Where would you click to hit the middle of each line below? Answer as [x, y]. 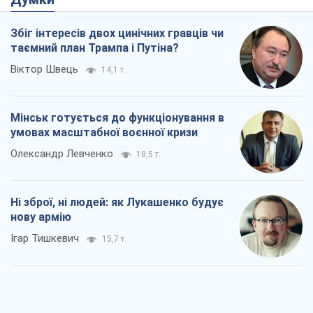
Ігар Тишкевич [45, 239]
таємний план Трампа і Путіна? [95, 48]
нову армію [41, 217]
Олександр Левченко [62, 154]
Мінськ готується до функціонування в [117, 118]
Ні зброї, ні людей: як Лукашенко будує [117, 203]
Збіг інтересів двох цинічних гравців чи [117, 34]
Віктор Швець [44, 70]
